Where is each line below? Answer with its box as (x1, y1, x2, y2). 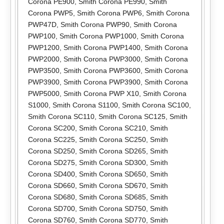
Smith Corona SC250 (78, 135, 146, 143)
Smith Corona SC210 (78, 123, 146, 132)
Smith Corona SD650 (78, 169, 146, 178)
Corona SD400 (27, 169, 75, 178)
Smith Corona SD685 (78, 192, 146, 201)
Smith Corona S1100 (52, 100, 118, 109)
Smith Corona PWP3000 (63, 54, 140, 63)
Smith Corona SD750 (78, 204, 146, 212)
